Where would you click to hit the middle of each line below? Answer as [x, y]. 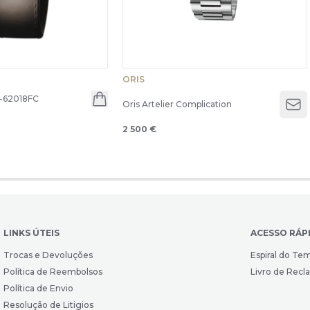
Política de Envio [39, 289]
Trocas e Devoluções [48, 255]
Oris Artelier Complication [177, 104]
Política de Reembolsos [53, 272]
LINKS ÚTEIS [32, 233]
